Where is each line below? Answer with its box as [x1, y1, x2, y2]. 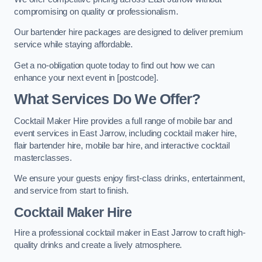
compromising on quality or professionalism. [14, 6, 178, 16]
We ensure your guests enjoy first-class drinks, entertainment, [14, 174, 245, 184]
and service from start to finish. [14, 186, 129, 196]
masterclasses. [14, 153, 72, 163]
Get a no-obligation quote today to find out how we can [14, 60, 215, 70]
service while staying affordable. [14, 40, 133, 50]
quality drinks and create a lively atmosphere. [14, 240, 182, 250]
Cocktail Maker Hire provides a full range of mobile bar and [14, 116, 232, 126]
